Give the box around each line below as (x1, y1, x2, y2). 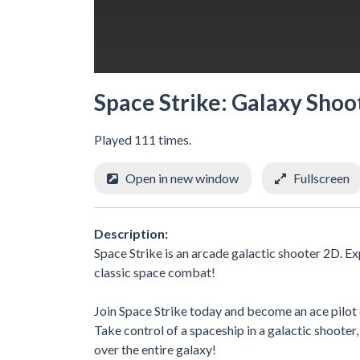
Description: (94, 225, 168, 241)
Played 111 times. (94, 132, 191, 147)
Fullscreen (293, 170, 350, 186)
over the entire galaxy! (94, 341, 216, 357)
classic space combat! (94, 264, 215, 280)
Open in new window (125, 170, 239, 186)
